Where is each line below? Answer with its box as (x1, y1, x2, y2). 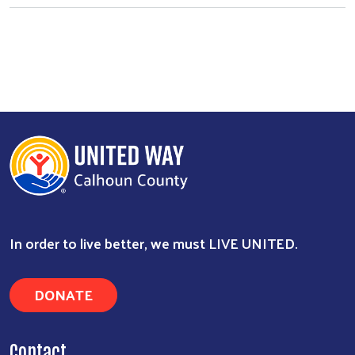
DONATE (34, 281, 93, 307)
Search (144, 200, 187, 226)
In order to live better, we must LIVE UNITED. (10, 229, 301, 256)
